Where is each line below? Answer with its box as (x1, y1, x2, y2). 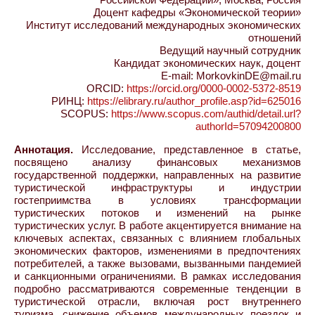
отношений (248, 32, 301, 44)
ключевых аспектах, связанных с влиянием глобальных (14, 232, 301, 244)
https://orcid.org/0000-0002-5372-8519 (127, 82, 301, 94)
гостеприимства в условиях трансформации (14, 194, 301, 206)
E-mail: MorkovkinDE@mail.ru (161, 70, 301, 82)
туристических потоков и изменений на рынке (14, 207, 301, 219)
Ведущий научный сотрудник (160, 44, 301, 56)
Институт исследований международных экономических (26, 19, 301, 31)
